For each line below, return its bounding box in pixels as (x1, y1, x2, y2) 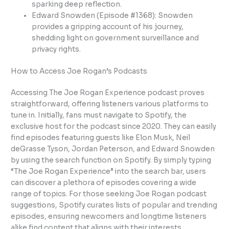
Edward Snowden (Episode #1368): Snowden (32, 11, 193, 20)
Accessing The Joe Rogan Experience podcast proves (11, 88, 205, 97)
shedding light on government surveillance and (32, 34, 199, 43)
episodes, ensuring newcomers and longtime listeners (11, 212, 207, 221)
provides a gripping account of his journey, (32, 22, 184, 32)
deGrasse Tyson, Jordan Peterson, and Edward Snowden (11, 144, 215, 153)
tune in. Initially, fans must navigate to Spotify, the (11, 110, 187, 120)
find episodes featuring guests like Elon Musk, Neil (11, 133, 191, 142)
